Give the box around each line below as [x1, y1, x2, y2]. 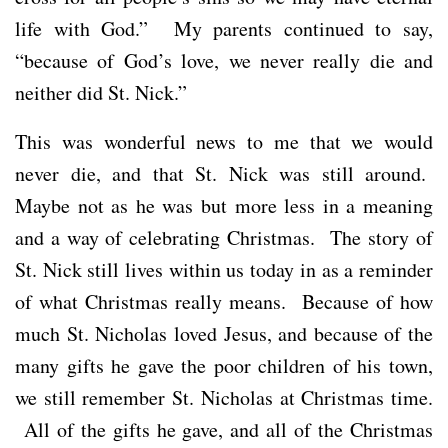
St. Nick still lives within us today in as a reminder [15, 255, 433, 283]
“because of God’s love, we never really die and [15, 46, 433, 74]
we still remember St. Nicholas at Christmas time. [15, 383, 433, 411]
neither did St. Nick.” [15, 78, 187, 106]
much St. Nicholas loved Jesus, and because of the [15, 319, 433, 347]
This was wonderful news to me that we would [15, 127, 433, 155]
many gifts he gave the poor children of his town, [15, 351, 433, 379]
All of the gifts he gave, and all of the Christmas [15, 415, 433, 443]
